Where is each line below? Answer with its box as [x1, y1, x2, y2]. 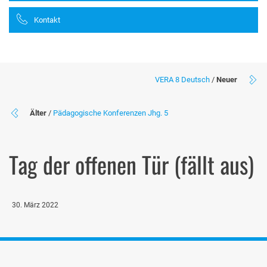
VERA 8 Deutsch [155, 74, 210, 84]
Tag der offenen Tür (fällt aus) [9, 147, 254, 182]
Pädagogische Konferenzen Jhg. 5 [53, 108, 168, 117]
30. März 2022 [12, 200, 58, 209]
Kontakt [34, 15, 60, 24]
